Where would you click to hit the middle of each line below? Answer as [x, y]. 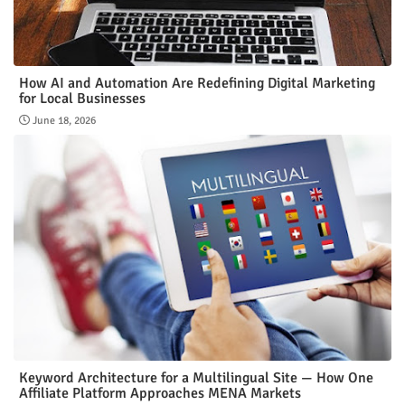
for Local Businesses [82, 98]
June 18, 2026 [64, 120]
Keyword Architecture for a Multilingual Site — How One [196, 377]
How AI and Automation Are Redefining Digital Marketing [197, 83]
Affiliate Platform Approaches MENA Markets [160, 393]
